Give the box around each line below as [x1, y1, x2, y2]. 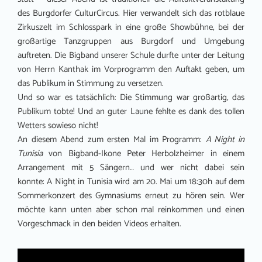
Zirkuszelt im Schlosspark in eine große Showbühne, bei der [18, 20, 244, 35]
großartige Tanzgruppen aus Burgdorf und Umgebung [18, 34, 244, 49]
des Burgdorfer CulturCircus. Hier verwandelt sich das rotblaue [18, 6, 244, 21]
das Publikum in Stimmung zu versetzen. [18, 76, 164, 91]
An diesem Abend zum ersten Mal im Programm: [18, 132, 206, 147]
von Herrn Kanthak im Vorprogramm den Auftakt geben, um [18, 62, 244, 77]
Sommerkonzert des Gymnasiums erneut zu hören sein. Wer [18, 188, 244, 204]
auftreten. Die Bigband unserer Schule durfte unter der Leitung [18, 48, 244, 63]
